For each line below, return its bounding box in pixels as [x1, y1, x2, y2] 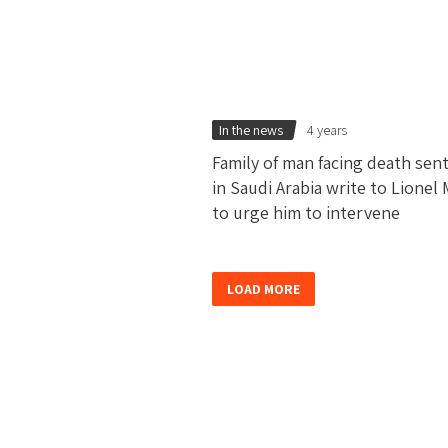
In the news [218, 120, 283, 139]
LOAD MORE [227, 279, 300, 298]
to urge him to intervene [212, 200, 400, 224]
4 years [307, 120, 348, 139]
